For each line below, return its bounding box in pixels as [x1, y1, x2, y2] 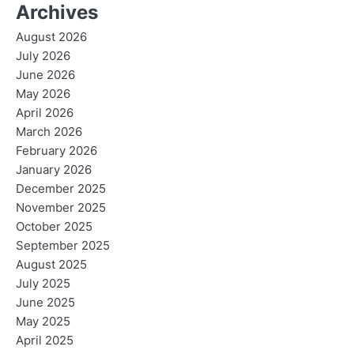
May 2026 [16, 87, 70, 102]
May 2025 [16, 314, 70, 330]
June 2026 [16, 68, 75, 83]
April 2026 [16, 106, 73, 121]
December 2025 [16, 182, 106, 197]
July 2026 [16, 49, 70, 64]
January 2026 [16, 163, 92, 178]
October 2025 [16, 220, 92, 235]
